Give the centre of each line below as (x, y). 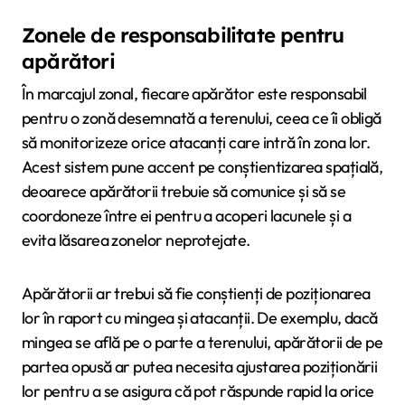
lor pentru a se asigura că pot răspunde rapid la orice (198, 391)
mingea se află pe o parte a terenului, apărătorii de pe (202, 342)
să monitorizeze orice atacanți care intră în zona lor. (196, 142)
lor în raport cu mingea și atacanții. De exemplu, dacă (200, 317)
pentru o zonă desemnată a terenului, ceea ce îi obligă (202, 118)
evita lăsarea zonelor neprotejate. (136, 240)
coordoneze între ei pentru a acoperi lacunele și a (186, 215)
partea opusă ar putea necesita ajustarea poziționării (200, 366)
